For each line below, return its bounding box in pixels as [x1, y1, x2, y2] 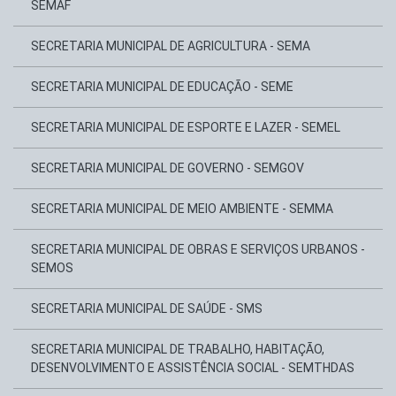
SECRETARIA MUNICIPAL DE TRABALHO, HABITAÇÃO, [31, 342, 324, 356]
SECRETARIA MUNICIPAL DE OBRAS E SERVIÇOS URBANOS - [31, 242, 365, 256]
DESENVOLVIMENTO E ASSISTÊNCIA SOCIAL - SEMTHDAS [31, 361, 354, 375]
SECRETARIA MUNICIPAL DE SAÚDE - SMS [31, 301, 263, 316]
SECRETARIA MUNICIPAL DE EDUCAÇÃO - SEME [31, 80, 293, 94]
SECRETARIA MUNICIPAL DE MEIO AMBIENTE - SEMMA [31, 202, 333, 216]
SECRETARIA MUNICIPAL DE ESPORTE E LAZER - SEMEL [31, 120, 340, 134]
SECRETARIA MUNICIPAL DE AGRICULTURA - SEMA [31, 39, 310, 53]
